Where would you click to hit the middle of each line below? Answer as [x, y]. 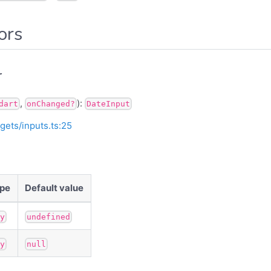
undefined [49, 217]
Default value [54, 188]
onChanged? [51, 104]
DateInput [108, 104]
